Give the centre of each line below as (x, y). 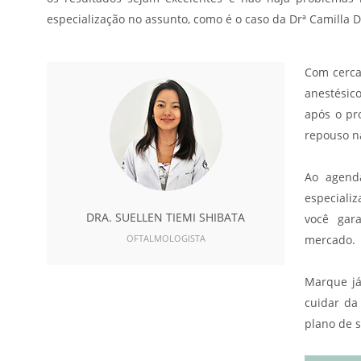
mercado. (330, 240)
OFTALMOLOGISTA (166, 238)
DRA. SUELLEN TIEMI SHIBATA (166, 217)
